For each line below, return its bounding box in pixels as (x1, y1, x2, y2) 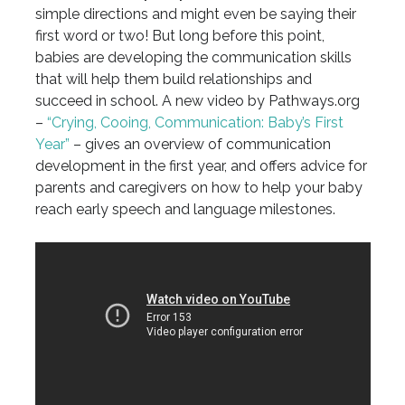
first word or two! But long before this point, (34, 26, 325, 44)
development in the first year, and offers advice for (34, 156, 367, 174)
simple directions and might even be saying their (34, 5, 356, 23)
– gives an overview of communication (69, 135, 331, 153)
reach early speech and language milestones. (34, 200, 335, 218)
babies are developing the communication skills (34, 48, 352, 66)
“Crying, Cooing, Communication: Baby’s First (46, 113, 344, 131)
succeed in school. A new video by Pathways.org (34, 91, 360, 109)
